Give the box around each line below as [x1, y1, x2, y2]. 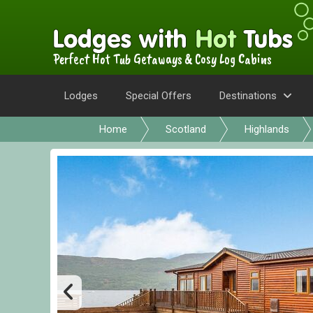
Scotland [166, 123, 206, 136]
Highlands [245, 123, 289, 136]
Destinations [219, 89, 277, 102]
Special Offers [126, 89, 191, 102]
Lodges [64, 89, 98, 102]
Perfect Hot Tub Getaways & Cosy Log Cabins [53, 50, 272, 68]
